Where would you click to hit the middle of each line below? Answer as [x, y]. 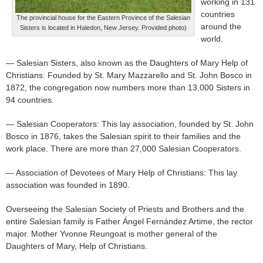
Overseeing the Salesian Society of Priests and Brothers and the [125, 209]
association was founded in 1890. [68, 185]
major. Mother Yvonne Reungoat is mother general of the [112, 234]
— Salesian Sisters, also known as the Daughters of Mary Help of [127, 63]
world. [212, 39]
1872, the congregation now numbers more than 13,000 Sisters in [128, 88]
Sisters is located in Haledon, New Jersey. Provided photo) [103, 28]
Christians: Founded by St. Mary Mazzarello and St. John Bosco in [129, 75]
